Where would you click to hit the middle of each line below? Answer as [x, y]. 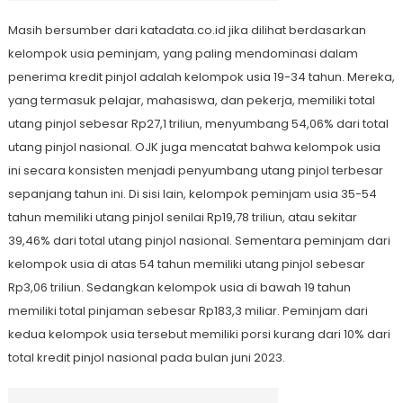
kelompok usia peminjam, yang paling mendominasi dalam [183, 54]
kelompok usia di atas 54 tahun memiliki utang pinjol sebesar [186, 264]
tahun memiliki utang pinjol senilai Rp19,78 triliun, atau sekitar [182, 218]
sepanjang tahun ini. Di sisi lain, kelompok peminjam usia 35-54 [192, 194]
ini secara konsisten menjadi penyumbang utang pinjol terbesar [195, 171]
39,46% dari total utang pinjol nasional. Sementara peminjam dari [199, 241]
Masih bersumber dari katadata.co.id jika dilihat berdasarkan [187, 31]
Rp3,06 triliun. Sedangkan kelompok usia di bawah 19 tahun [179, 288]
